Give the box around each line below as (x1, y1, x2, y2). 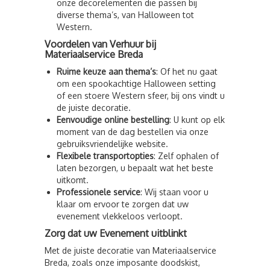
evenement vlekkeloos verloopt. (57, 211, 183, 221)
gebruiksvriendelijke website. (57, 139, 168, 149)
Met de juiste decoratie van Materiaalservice (45, 245, 216, 256)
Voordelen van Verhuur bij (45, 38, 156, 50)
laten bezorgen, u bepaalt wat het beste (57, 163, 213, 173)
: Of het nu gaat (156, 66, 218, 77)
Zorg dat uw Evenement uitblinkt (45, 227, 187, 239)
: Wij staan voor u (140, 187, 209, 197)
